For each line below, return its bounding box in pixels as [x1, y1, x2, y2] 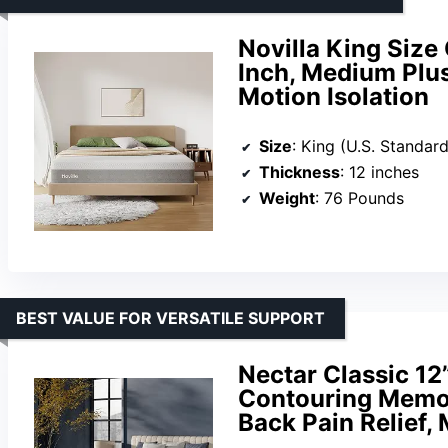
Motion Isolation [238, 81, 429, 111]
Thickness [259, 162, 340, 183]
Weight [259, 188, 315, 209]
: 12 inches [340, 162, 419, 183]
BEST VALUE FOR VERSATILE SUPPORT [16, 307, 325, 328]
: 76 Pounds [315, 188, 404, 209]
